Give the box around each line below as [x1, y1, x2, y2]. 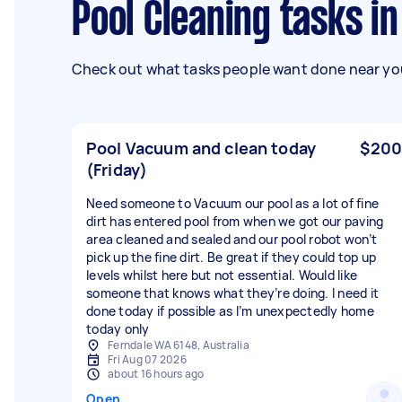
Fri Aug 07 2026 [108, 352, 187, 367]
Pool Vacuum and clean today [86, 137, 317, 159]
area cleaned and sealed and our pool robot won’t [86, 231, 377, 248]
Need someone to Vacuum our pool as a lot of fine [86, 195, 379, 212]
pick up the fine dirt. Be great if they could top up [86, 249, 376, 266]
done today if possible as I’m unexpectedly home [86, 302, 374, 319]
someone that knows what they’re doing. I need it [86, 284, 379, 301]
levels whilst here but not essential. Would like [86, 267, 357, 284]
